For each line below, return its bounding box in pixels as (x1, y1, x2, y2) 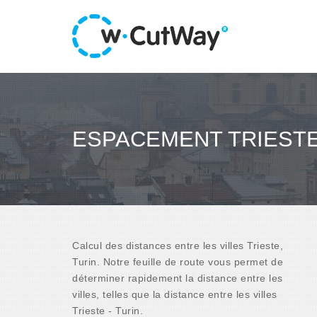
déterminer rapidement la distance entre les (72, 272, 283, 284)
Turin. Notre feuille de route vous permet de (72, 255, 283, 267)
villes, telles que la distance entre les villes (72, 288, 277, 300)
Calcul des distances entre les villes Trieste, (72, 239, 283, 251)
